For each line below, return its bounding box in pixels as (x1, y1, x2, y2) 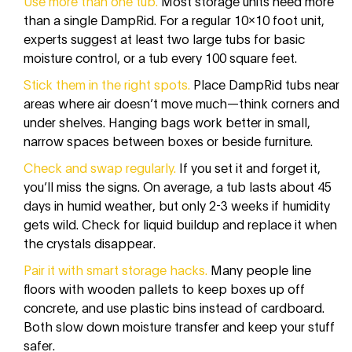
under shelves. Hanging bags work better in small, (24, 113, 310, 130)
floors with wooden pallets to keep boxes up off (24, 280, 305, 297)
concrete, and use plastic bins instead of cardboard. (24, 299, 324, 316)
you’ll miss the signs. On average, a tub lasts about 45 (24, 178, 332, 195)
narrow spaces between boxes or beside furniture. (24, 132, 313, 149)
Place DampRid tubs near (190, 75, 339, 93)
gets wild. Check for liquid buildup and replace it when (24, 215, 337, 233)
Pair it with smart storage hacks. (24, 261, 207, 278)
